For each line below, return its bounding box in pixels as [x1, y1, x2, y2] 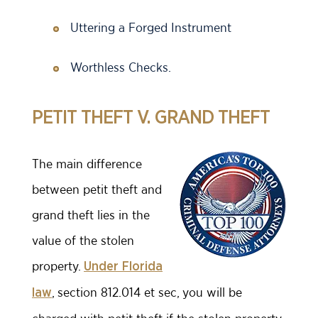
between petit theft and [32, 182, 162, 197]
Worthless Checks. [70, 60, 171, 75]
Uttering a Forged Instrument [70, 20, 231, 35]
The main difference [32, 156, 142, 171]
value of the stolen [32, 233, 134, 248]
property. [32, 258, 84, 273]
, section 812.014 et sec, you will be [52, 285, 242, 300]
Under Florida [84, 261, 163, 273]
